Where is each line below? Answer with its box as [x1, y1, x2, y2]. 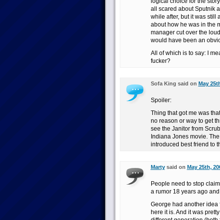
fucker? [150, 57, 170, 64]
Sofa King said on [150, 81, 198, 86]
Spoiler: [150, 97, 171, 104]
